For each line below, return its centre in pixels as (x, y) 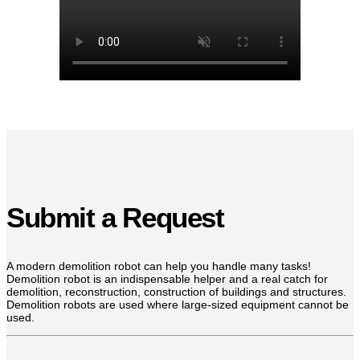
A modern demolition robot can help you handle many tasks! (159, 266)
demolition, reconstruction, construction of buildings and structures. (176, 291)
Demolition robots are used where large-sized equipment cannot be (178, 304)
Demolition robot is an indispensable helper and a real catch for (167, 278)
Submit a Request (115, 217)
